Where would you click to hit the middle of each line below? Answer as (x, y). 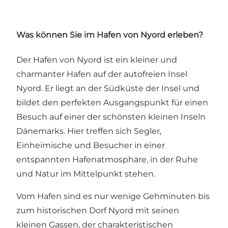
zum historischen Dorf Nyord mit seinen (98, 210)
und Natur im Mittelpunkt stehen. (86, 174)
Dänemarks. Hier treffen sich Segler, (89, 131)
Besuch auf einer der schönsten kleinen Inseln (111, 117)
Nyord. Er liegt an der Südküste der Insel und (108, 88)
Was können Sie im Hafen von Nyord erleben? (110, 35)
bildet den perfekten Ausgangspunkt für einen (112, 102)
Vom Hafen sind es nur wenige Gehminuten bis (113, 196)
